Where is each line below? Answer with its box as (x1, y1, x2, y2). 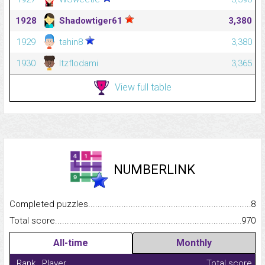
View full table (114, 81, 172, 93)
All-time (53, 237, 89, 249)
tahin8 (57, 37, 85, 48)
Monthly (176, 237, 212, 249)
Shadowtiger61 (57, 15, 125, 27)
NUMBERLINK (114, 162, 195, 177)
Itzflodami (57, 58, 98, 69)
